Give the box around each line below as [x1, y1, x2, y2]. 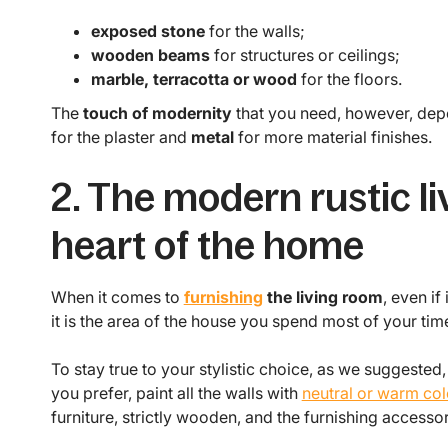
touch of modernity [82, 103, 232, 124]
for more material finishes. [233, 127, 432, 148]
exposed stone [90, 21, 205, 42]
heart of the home [50, 223, 364, 268]
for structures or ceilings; [209, 45, 400, 66]
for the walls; [204, 21, 305, 42]
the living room [262, 287, 383, 308]
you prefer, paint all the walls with [50, 383, 302, 404]
